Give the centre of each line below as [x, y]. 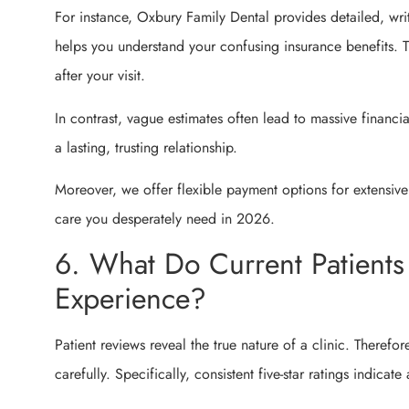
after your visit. [100, 76]
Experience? [131, 299]
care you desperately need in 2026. [165, 218]
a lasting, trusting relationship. [146, 147]
